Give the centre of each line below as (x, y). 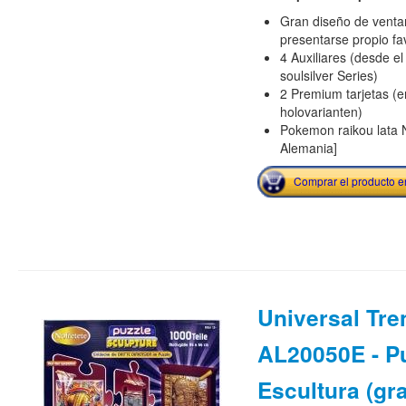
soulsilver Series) (329, 76)
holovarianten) (321, 112)
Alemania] (308, 148)
